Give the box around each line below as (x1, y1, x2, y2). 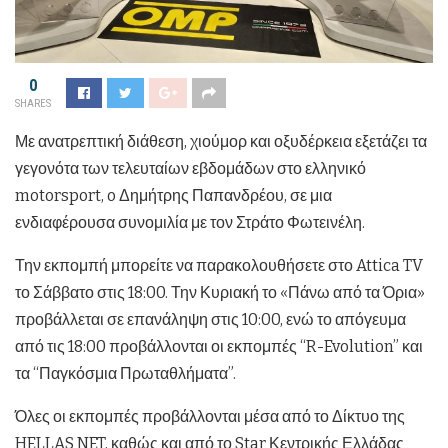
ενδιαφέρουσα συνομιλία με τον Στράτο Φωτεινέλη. (15, 212, 365, 232)
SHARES (15, 96, 51, 110)
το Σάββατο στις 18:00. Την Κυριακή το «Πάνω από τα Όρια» (15, 282, 425, 302)
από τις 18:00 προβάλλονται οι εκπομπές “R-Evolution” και (15, 336, 423, 356)
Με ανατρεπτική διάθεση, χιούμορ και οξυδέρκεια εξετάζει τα (15, 131, 427, 151)
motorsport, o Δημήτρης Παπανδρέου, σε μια (15, 185, 332, 205)
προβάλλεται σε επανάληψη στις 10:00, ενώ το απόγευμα (15, 309, 406, 329)
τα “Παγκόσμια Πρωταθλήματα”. (15, 363, 236, 383)
